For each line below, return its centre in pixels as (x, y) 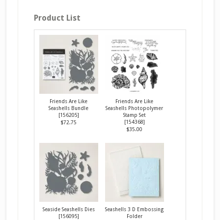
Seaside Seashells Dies (69, 209)
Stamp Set (134, 115)
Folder (134, 216)
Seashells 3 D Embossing (135, 209)
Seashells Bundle (69, 108)
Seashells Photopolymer (135, 108)
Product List (57, 18)
